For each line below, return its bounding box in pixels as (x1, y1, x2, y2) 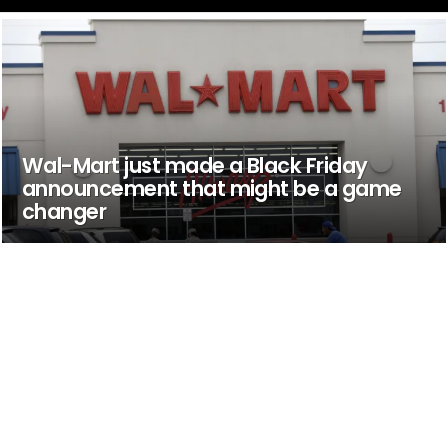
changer (21, 196, 107, 226)
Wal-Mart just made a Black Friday (21, 150, 368, 180)
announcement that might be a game (21, 173, 402, 203)
